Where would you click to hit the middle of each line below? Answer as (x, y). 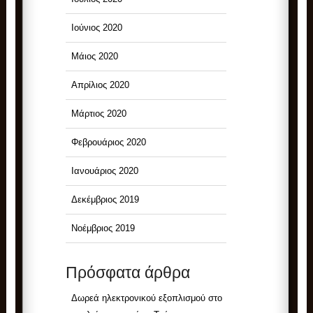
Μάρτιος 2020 (99, 113)
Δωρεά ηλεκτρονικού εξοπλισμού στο (147, 298)
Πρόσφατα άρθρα (128, 272)
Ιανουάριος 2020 (105, 170)
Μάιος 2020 (95, 56)
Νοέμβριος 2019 (103, 228)
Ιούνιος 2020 (97, 27)
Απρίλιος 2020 (101, 85)
